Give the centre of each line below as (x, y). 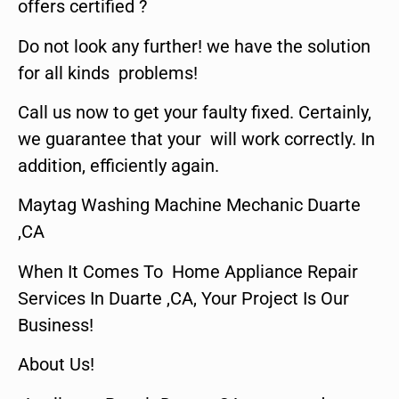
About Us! (56, 365)
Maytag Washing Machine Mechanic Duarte (189, 205)
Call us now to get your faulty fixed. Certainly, (195, 112)
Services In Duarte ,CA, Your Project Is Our (183, 298)
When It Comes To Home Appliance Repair (188, 271)
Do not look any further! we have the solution (194, 46)
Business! (56, 325)
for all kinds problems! (108, 73)
